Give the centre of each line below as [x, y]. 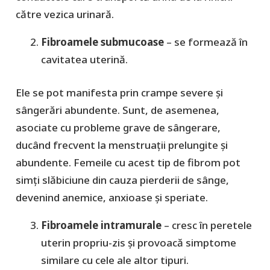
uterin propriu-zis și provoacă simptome [139, 242]
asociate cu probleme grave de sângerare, [118, 127]
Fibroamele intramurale [101, 225]
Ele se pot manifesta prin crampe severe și [119, 92]
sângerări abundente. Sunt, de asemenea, [117, 110]
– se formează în [207, 42]
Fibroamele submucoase [104, 42]
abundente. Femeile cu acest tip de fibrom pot [128, 162]
